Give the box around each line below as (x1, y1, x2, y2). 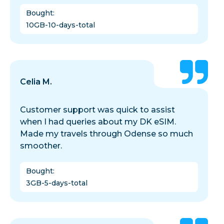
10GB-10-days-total (26, 20, 95, 30)
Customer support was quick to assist (20, 105, 175, 115)
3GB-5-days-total (26, 178, 87, 188)
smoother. (20, 141, 62, 151)
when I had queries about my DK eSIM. (20, 117, 176, 127)
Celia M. (20, 77, 52, 87)
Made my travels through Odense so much (20, 129, 193, 139)
